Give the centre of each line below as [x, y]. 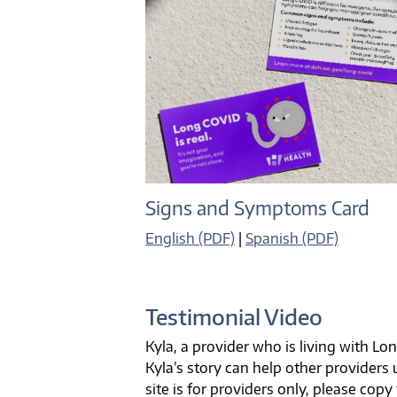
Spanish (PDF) [292, 238]
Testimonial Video [234, 316]
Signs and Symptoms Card [257, 208]
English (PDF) [190, 238]
